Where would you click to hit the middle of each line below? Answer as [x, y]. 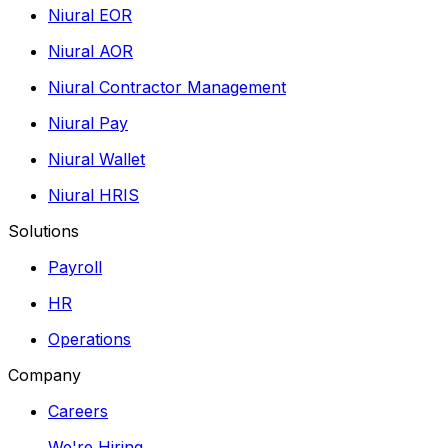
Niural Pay [88, 123]
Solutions [43, 231]
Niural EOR [90, 15]
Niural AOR [90, 51]
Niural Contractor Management [167, 87]
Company [44, 375]
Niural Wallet [96, 159]
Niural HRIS [93, 195]
